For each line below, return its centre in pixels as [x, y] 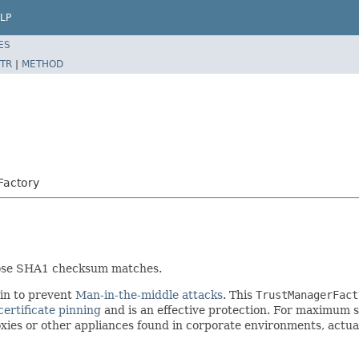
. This [239, 294]
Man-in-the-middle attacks [149, 294]
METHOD [42, 64]
